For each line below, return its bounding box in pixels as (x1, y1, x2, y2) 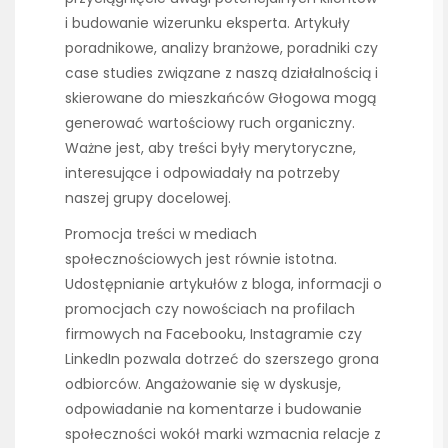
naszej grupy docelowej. (65, 187, 231, 208)
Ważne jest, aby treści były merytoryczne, (65, 137, 356, 158)
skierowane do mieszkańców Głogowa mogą (65, 87, 376, 108)
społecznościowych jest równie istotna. (65, 248, 337, 269)
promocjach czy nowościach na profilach (65, 298, 355, 319)
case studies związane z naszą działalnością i (65, 62, 378, 83)
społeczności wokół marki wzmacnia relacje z (65, 423, 381, 444)
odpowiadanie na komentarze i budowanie (65, 398, 362, 419)
